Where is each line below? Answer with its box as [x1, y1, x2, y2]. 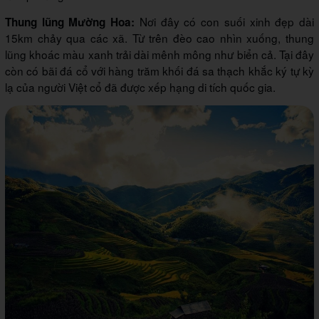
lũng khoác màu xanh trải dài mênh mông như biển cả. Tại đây [5, 46, 314, 63]
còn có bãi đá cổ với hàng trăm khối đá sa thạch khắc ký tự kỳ [5, 63, 314, 79]
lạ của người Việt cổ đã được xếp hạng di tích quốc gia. [5, 79, 276, 95]
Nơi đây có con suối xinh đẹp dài [135, 14, 315, 30]
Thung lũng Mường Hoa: [5, 14, 135, 31]
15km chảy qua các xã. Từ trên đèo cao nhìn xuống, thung [5, 30, 314, 46]
